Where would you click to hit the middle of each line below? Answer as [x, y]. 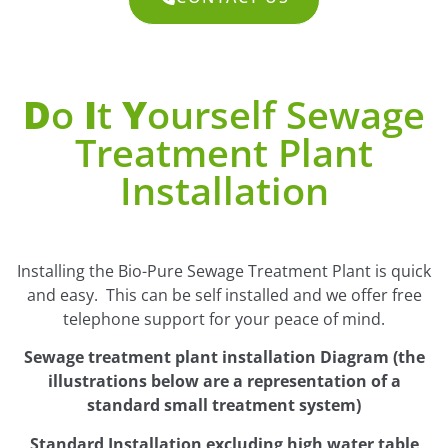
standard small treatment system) [224, 405]
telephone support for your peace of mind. [224, 319]
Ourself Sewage [286, 114]
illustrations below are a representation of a [224, 381]
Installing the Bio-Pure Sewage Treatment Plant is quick [224, 271]
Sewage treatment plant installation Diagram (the [224, 357]
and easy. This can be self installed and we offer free [224, 295]
